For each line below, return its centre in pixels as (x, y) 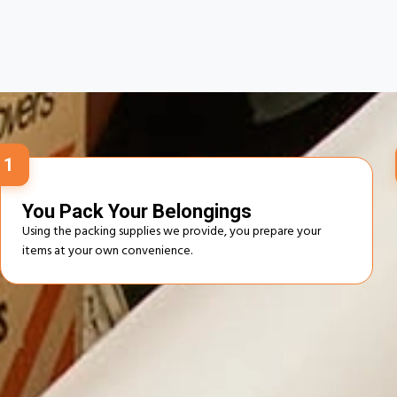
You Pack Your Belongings (137, 211)
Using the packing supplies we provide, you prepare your (171, 232)
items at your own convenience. (107, 252)
